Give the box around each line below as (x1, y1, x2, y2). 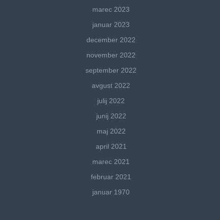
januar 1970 (92, 188, 130, 196)
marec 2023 (92, 5, 130, 14)
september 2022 (85, 66, 137, 75)
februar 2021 (91, 173, 131, 181)
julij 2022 (97, 97, 125, 105)
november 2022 (86, 51, 136, 59)
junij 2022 (96, 112, 126, 120)
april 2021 (95, 142, 127, 151)
